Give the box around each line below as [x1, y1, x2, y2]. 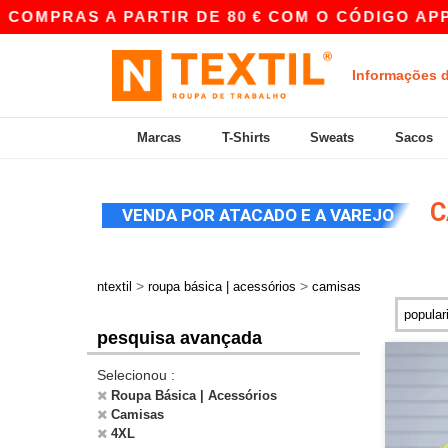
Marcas [137, 130, 182, 145]
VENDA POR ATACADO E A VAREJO [122, 205, 394, 225]
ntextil [97, 279, 132, 294]
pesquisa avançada [97, 328, 262, 348]
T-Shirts [221, 130, 270, 145]
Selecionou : [97, 367, 175, 383]
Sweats [310, 130, 355, 145]
